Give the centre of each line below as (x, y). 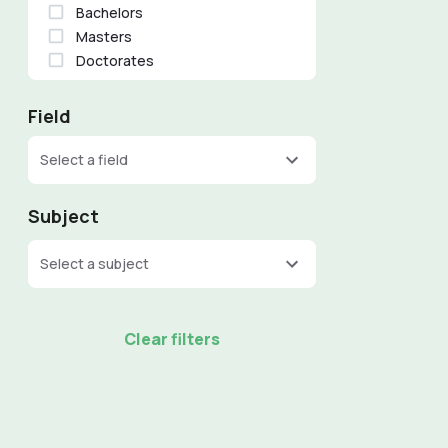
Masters (104, 36)
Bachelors (110, 12)
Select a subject (95, 263)
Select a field (84, 159)
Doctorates (115, 60)
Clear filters (172, 339)
